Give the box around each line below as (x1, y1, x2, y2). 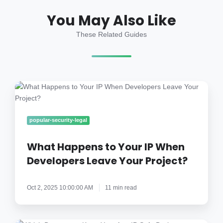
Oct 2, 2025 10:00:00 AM (27, 184, 93, 191)
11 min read (105, 184, 137, 191)
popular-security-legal (29, 117, 88, 123)
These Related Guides (76, 30, 147, 38)
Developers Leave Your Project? (27, 153, 188, 168)
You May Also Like (47, 10, 176, 30)
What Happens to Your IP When (27, 139, 185, 154)
